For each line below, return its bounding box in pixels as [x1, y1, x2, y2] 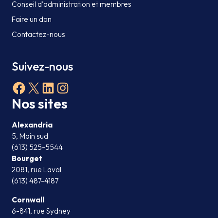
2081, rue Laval [12, 165, 61, 174]
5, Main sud [12, 131, 48, 141]
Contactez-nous [12, 30, 65, 39]
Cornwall [12, 195, 44, 204]
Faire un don [12, 15, 52, 24]
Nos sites [12, 95, 68, 112]
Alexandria [12, 120, 53, 129]
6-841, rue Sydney [12, 206, 71, 216]
